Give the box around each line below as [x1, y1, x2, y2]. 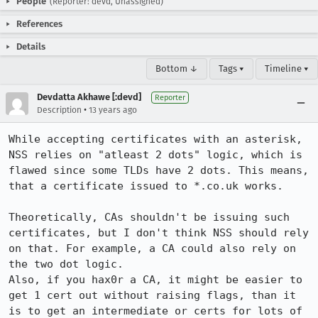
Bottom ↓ [155, 63, 198, 74]
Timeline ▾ [265, 63, 309, 74]
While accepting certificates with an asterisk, [9, 133, 302, 146]
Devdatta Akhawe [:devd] [37, 92, 141, 102]
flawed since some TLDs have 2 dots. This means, [9, 164, 309, 177]
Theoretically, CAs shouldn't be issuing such [9, 211, 290, 224]
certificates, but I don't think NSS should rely [9, 226, 309, 239]
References [16, 18, 62, 29]
